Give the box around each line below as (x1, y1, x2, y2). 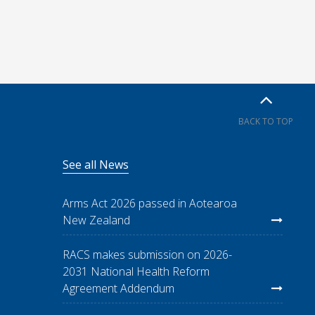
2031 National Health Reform (62, 263, 210, 279)
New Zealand (62, 212, 130, 228)
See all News (62, 156, 129, 172)
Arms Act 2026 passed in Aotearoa (62, 195, 237, 211)
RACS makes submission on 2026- (62, 246, 232, 262)
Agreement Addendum (62, 280, 174, 296)
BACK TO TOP (238, 115, 293, 127)
